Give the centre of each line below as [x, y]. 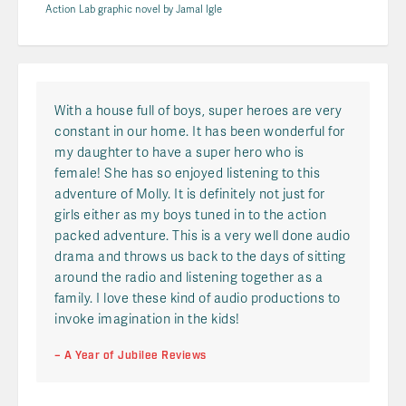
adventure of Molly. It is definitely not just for [190, 193]
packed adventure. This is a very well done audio [202, 235]
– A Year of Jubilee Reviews [130, 356]
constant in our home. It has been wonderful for [200, 130]
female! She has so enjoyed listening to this [187, 172]
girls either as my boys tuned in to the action [190, 214]
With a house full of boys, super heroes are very [198, 110]
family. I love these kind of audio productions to [198, 297]
